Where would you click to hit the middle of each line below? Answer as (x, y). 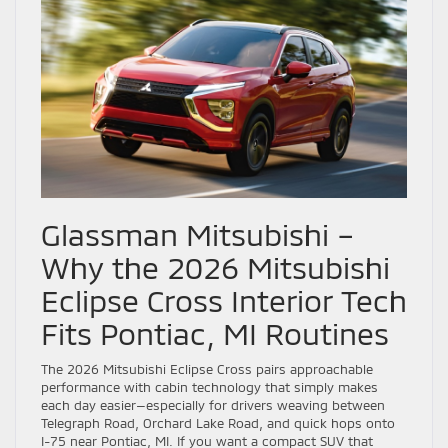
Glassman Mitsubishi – (197, 234)
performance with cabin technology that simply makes (209, 387)
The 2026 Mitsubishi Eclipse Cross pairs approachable (207, 369)
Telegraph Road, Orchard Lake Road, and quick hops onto (218, 423)
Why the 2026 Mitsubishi (215, 267)
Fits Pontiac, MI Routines (215, 333)
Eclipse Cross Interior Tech (224, 300)
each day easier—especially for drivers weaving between (213, 405)
